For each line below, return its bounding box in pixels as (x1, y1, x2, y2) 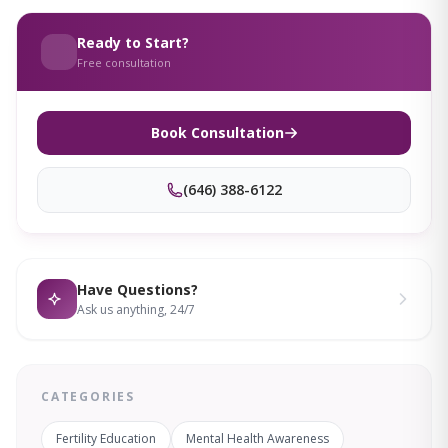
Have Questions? (77, 280, 198, 300)
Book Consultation (150, 123, 284, 143)
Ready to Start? (77, 33, 189, 53)
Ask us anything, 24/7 (77, 301, 195, 319)
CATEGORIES (41, 388, 135, 406)
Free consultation (77, 55, 171, 71)
